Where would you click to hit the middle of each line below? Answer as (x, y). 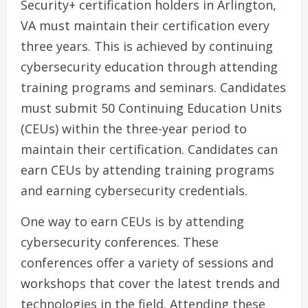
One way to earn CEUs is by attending (132, 222)
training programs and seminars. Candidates (153, 88)
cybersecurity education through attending (149, 67)
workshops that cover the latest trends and (150, 284)
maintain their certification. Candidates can (149, 150)
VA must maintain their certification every (145, 26)
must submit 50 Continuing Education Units (151, 108)
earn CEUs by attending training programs (147, 170)
